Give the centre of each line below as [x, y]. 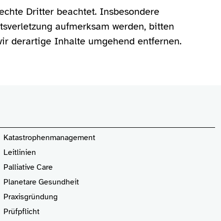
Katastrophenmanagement [49, 138]
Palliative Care [28, 167]
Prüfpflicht [21, 212]
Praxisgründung [30, 197]
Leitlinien [19, 152]
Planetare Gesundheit [41, 182]
